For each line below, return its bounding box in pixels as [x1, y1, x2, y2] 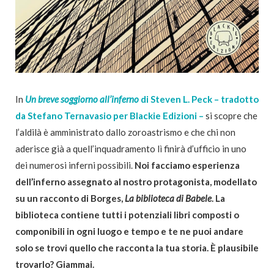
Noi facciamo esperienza [135, 159, 240, 171]
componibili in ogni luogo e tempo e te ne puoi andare [15, 225, 243, 237]
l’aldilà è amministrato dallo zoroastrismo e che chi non [15, 126, 235, 138]
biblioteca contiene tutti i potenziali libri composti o [15, 209, 239, 220]
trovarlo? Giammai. [15, 258, 94, 270]
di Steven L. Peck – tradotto [139, 93, 259, 105]
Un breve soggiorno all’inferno [23, 93, 139, 105]
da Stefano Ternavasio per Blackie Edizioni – [15, 109, 204, 121]
